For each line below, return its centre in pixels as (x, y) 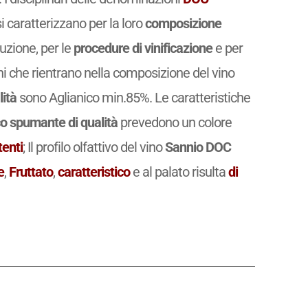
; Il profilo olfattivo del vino (94, 147)
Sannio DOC (198, 147)
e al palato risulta (179, 172)
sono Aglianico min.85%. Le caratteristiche (134, 98)
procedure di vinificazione (143, 48)
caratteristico (94, 172)
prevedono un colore (175, 123)
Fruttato (31, 172)
